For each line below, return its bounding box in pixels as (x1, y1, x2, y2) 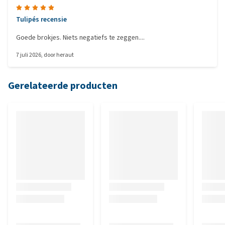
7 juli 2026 (16, 51, 41, 59)
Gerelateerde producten (8, 79, 118, 92)
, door (41, 51, 56, 59)
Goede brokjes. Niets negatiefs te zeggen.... (16, 33, 145, 42)
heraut (56, 51, 74, 59)
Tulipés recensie (16, 15, 67, 24)
